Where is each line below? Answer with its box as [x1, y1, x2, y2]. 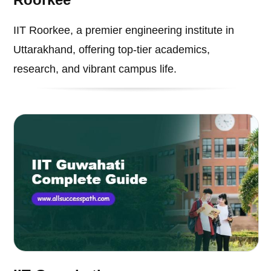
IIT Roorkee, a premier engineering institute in [13, 24, 235, 36]
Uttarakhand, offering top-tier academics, [13, 43, 211, 56]
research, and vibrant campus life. [13, 62, 177, 75]
